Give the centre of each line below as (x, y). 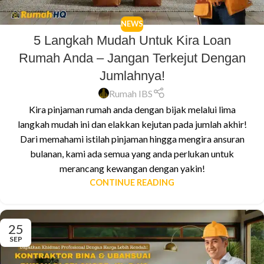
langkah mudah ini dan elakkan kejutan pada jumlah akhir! (132, 124)
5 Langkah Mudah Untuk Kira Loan (132, 40)
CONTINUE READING (132, 182)
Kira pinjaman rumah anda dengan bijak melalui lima (132, 109)
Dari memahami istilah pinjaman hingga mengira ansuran (132, 138)
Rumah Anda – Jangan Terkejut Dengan (132, 58)
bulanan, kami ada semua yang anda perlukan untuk (132, 153)
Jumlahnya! (132, 75)
